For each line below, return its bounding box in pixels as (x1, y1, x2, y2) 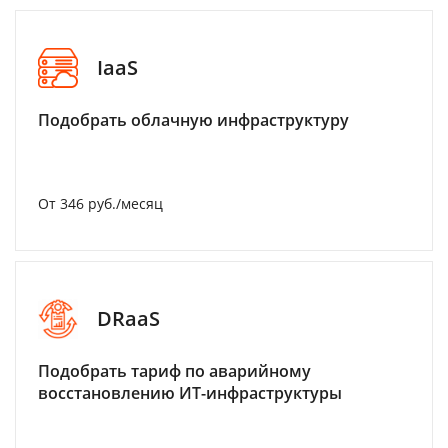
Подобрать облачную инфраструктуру (38, 108, 349, 131)
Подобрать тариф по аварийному (38, 359, 311, 382)
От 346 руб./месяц (38, 193, 163, 213)
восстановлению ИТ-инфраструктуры (38, 381, 342, 404)
